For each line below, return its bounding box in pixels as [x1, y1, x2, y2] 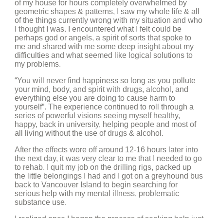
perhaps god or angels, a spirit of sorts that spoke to [15, 34, 191, 42]
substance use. [15, 198, 67, 206]
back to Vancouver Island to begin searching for [15, 181, 178, 189]
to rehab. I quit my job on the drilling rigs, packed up [15, 163, 191, 171]
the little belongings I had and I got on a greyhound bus [15, 172, 203, 180]
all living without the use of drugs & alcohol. [15, 129, 163, 137]
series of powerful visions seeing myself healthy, [15, 111, 180, 120]
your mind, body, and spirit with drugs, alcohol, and [15, 85, 188, 93]
